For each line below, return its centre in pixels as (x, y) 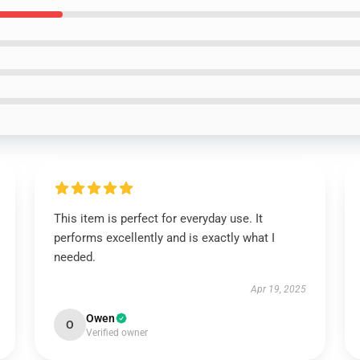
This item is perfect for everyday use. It (158, 219)
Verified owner (117, 333)
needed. (74, 257)
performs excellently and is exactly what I (164, 238)
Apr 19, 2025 (279, 289)
